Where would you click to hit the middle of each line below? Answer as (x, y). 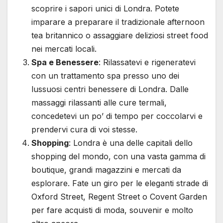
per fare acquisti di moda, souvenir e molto (112, 210)
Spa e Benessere (65, 62)
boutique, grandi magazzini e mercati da (106, 169)
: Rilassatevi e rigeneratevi (147, 62)
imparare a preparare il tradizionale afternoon (118, 22)
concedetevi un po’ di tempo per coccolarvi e (117, 116)
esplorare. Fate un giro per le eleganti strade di (120, 183)
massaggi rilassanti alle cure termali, (99, 102)
